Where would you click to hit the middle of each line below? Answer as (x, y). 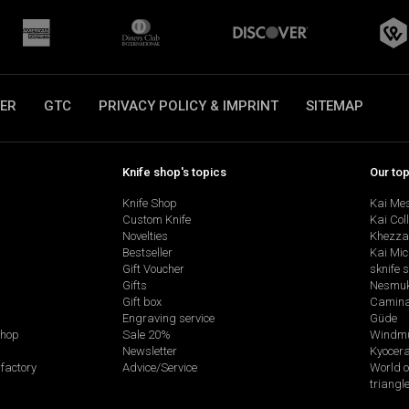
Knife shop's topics (174, 172)
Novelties (145, 236)
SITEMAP (335, 105)
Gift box (142, 302)
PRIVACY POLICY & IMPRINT (189, 105)
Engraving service (168, 319)
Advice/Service (159, 368)
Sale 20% (146, 335)
